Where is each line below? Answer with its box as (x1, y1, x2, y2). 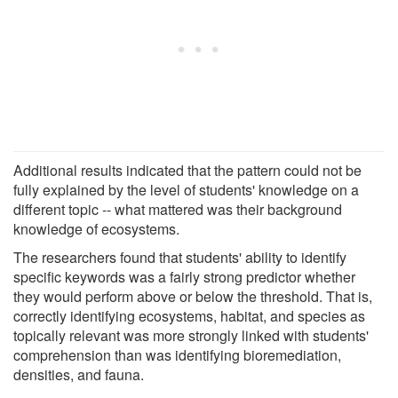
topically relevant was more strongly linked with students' (13, 324, 369, 346)
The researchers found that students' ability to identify (13, 246, 346, 267)
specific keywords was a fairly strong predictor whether (13, 266, 355, 287)
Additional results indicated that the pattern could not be (13, 159, 362, 180)
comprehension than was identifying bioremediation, (13, 344, 341, 365)
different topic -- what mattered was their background (13, 198, 342, 219)
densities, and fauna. (13, 363, 144, 385)
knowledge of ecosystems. (13, 218, 179, 239)
